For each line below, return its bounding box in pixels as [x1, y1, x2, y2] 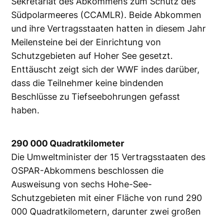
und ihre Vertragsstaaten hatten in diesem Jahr [11, 23, 206, 34]
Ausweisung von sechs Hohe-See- [11, 179, 152, 190]
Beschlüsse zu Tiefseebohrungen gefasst [11, 91, 180, 102]
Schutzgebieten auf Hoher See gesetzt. [11, 51, 173, 61]
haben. [11, 105, 39, 116]
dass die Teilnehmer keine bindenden [11, 78, 163, 89]
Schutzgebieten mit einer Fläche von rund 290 [11, 193, 202, 203]
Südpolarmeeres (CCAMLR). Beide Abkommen [11, 10, 201, 20]
